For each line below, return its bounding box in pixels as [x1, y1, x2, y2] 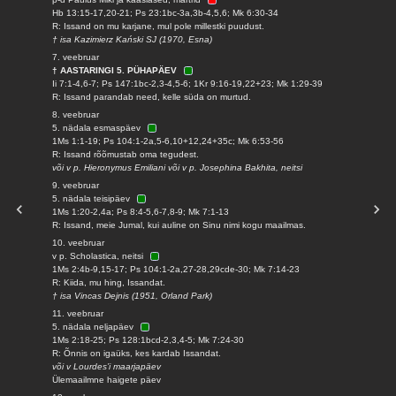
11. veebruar [52, 308, 104, 318]
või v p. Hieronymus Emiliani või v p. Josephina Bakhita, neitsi [52, 163, 303, 172]
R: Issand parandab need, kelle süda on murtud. [52, 92, 252, 102]
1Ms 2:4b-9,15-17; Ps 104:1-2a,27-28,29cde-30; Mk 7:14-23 [52, 264, 301, 274]
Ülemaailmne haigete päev [52, 375, 162, 385]
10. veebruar [52, 238, 105, 247]
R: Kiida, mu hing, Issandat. [52, 278, 166, 287]
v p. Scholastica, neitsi [52, 251, 147, 261]
